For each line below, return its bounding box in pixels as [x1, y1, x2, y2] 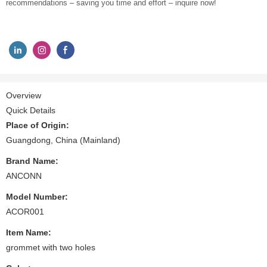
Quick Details [6, 105, 55, 115]
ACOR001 [6, 206, 44, 216]
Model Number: [6, 191, 68, 201]
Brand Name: [6, 156, 58, 166]
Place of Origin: [6, 120, 69, 130]
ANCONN [6, 170, 42, 181]
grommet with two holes [6, 242, 95, 252]
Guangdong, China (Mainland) [6, 135, 120, 145]
